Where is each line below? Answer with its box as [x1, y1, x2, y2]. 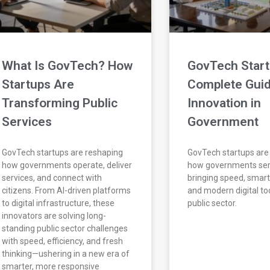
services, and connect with [2, 173, 102, 183]
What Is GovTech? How [2, 58, 133, 74]
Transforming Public [2, 96, 118, 111]
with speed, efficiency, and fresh [2, 236, 124, 246]
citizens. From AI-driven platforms [2, 186, 131, 196]
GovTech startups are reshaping [2, 148, 124, 158]
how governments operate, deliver [2, 160, 133, 171]
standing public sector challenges [2, 224, 128, 234]
